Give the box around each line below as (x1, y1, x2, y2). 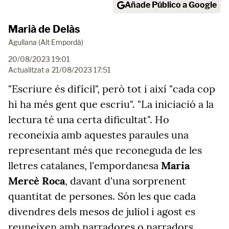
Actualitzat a (8, 65, 50, 74)
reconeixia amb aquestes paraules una (8, 128, 189, 141)
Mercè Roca (8, 174, 65, 187)
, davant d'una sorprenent (65, 174, 186, 187)
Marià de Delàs (8, 23, 80, 35)
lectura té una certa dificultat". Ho (8, 113, 169, 126)
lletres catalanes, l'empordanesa (8, 159, 161, 172)
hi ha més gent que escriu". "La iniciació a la (8, 98, 214, 110)
